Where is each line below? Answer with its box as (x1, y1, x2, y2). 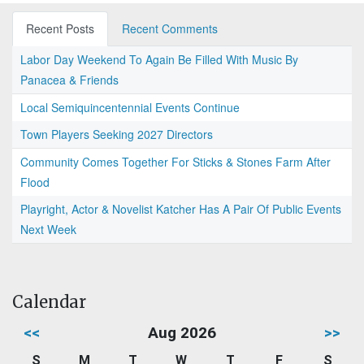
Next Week (20, 221, 76, 238)
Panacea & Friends (20, 71, 119, 89)
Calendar (12, 292, 86, 313)
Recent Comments (122, 20, 218, 37)
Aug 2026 (148, 323, 216, 343)
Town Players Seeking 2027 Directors (20, 126, 213, 143)
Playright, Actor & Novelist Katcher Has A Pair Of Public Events (20, 201, 341, 218)
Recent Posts (26, 20, 94, 37)
